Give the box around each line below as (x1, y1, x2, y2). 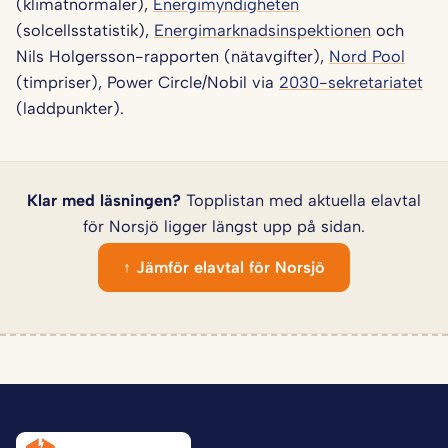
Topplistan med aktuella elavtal (181, 190, 421, 211)
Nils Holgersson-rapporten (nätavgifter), (16, 45, 329, 66)
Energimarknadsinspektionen (154, 19, 371, 40)
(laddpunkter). (16, 97, 124, 118)
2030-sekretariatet (279, 71, 423, 92)
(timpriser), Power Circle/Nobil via (16, 71, 279, 92)
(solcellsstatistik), (16, 19, 154, 40)
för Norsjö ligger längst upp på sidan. (83, 216, 365, 237)
